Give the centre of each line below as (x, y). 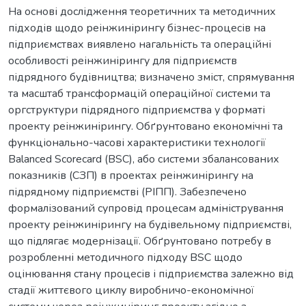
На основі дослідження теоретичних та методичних (142, 11)
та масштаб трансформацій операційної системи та (139, 93)
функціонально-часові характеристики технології (137, 142)
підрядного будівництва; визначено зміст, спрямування (151, 77)
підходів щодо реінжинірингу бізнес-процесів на (137, 28)
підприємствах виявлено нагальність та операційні (140, 44)
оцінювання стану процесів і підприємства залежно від (151, 274)
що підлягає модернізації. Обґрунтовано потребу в (140, 241)
